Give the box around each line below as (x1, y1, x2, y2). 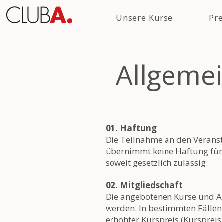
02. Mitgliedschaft (106, 179, 183, 191)
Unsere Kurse (115, 12, 173, 23)
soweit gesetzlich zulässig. (106, 157, 208, 168)
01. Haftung (106, 122, 157, 134)
